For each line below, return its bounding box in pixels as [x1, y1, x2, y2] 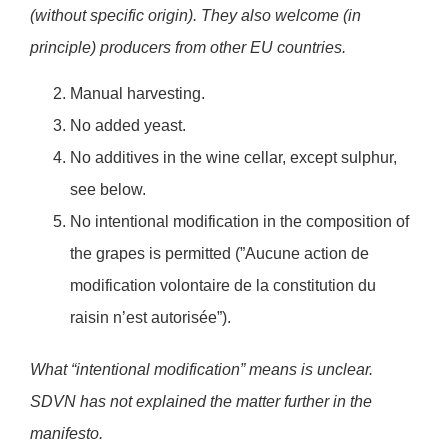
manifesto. [30, 425, 103, 443]
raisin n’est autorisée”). [70, 309, 231, 327]
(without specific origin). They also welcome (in [30, 6, 361, 24]
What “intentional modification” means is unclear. [30, 361, 373, 379]
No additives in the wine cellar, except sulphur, [70, 149, 397, 167]
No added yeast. [70, 117, 186, 135]
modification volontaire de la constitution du [70, 277, 376, 295]
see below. [70, 181, 146, 199]
